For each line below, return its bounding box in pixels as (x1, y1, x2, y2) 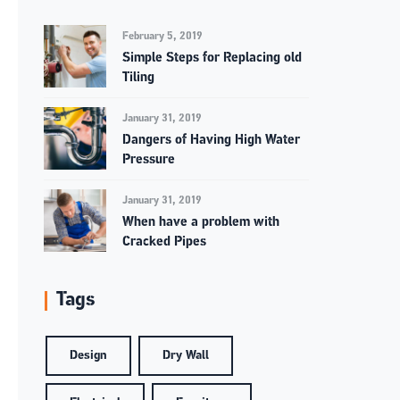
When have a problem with (122, 216, 280, 230)
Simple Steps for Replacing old (122, 52, 303, 66)
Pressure (122, 154, 176, 168)
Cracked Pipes (122, 236, 207, 250)
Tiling (122, 71, 155, 86)
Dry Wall (162, 349, 210, 363)
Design (70, 349, 108, 363)
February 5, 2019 (122, 31, 203, 43)
